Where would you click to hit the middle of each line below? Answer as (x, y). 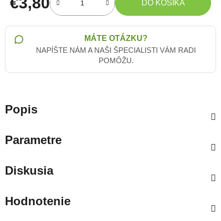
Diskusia (29, 170)
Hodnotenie (38, 201)
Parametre (33, 140)
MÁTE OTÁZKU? (116, 38)
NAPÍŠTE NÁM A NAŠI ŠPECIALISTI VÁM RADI (116, 50)
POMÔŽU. (116, 60)
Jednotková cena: (40, 18)
